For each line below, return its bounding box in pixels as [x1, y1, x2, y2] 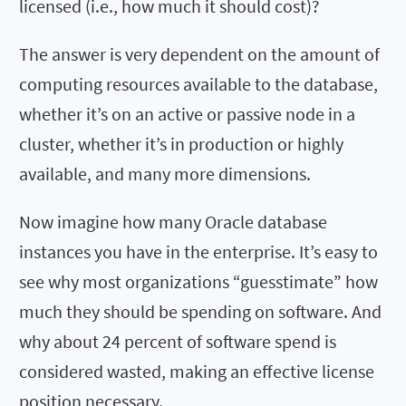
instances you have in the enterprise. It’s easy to [19, 239, 378, 263]
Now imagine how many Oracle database [19, 209, 327, 233]
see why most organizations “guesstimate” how [19, 269, 378, 293]
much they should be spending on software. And [19, 299, 382, 323]
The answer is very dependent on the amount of [19, 42, 380, 65]
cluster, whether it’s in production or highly [19, 131, 343, 155]
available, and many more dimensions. [19, 161, 311, 185]
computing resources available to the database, [19, 72, 378, 95]
